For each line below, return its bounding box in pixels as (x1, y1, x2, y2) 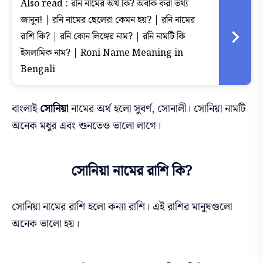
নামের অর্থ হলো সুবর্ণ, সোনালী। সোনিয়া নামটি (68, 100, 246, 118)
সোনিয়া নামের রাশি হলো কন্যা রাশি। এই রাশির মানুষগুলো (12, 198, 232, 216)
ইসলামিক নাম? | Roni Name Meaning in (21, 46, 183, 61)
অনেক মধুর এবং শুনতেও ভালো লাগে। (12, 117, 161, 135)
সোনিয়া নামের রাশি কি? (71, 160, 192, 183)
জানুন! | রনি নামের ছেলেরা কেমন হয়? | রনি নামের (21, 13, 195, 28)
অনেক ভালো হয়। (12, 215, 79, 233)
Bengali (21, 62, 55, 77)
